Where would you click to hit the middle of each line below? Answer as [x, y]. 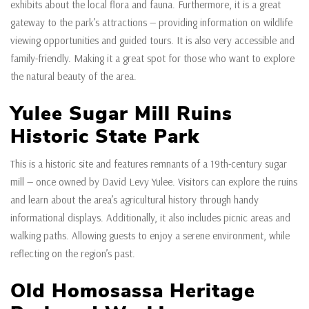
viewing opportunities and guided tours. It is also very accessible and [152, 41]
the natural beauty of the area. [75, 77]
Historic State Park [105, 137]
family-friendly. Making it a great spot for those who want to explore [152, 59]
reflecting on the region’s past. [74, 254]
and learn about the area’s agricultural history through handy [134, 200]
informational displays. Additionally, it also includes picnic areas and [150, 218]
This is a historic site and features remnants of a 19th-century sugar [149, 164]
